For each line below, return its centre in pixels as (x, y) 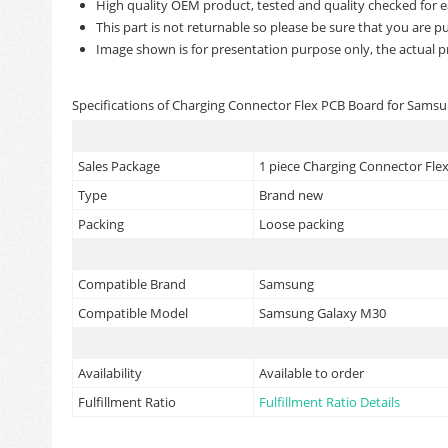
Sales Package (119, 165)
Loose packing (301, 223)
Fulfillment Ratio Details (329, 401)
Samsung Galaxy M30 (322, 312)
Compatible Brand (132, 283)
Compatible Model (133, 312)
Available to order (311, 372)
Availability (110, 372)
